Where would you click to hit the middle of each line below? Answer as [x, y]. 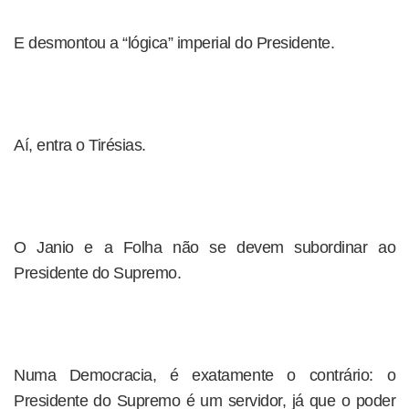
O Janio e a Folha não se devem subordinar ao [204, 247]
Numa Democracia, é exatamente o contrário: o [204, 375]
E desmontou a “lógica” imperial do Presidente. [174, 43]
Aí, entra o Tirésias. [80, 145]
